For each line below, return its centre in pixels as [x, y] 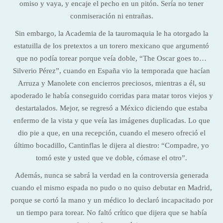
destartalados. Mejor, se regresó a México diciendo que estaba [111, 108]
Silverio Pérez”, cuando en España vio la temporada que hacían [111, 71]
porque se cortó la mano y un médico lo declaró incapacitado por [111, 200]
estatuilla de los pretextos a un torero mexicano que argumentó [111, 46]
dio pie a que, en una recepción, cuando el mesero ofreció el [111, 133]
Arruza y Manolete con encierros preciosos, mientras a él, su [111, 83]
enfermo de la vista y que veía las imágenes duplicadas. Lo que [111, 120]
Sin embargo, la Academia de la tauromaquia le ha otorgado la [111, 33]
